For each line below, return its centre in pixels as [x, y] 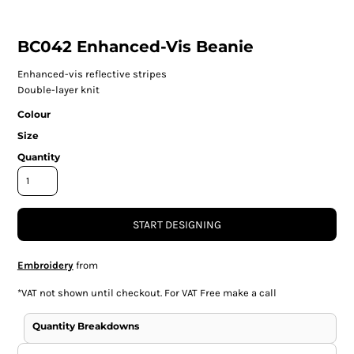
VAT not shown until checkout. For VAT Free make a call [149, 292]
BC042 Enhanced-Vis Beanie [135, 46]
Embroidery [45, 265]
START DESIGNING [177, 225]
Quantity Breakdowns [85, 326]
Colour [34, 114]
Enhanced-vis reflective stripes [92, 73]
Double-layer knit [58, 89]
